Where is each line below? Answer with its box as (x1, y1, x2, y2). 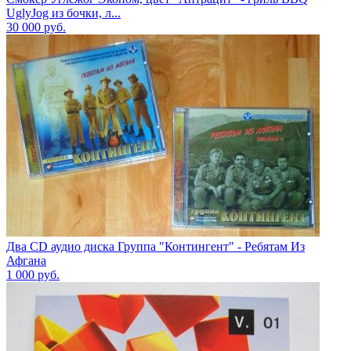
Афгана (6, 253, 46, 267)
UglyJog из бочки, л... (6, 5, 121, 20)
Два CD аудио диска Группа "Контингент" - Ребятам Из (6, 239, 305, 253)
